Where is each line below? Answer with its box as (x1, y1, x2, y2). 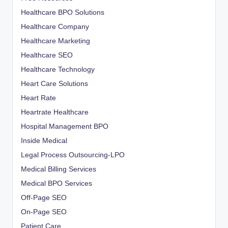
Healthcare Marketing (21, 37, 90, 45)
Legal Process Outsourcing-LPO (21, 151, 125, 159)
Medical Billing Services (21, 165, 96, 173)
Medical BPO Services (21, 179, 92, 187)
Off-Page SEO (21, 193, 67, 202)
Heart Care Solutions (21, 79, 88, 88)
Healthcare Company (21, 22, 89, 31)
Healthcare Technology (21, 65, 95, 73)
